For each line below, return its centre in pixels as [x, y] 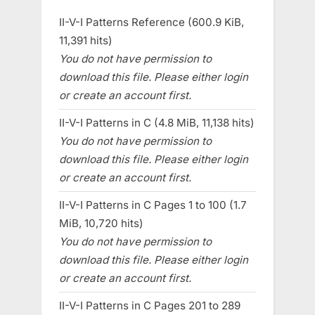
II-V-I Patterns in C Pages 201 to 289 [150, 306]
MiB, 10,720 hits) [101, 223]
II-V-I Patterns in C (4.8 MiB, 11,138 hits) [157, 122]
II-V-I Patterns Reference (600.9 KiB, [152, 22]
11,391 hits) [86, 40]
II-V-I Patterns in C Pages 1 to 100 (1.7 [153, 205]
